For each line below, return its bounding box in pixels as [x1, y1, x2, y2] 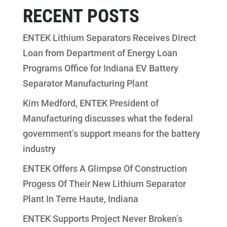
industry [22, 143, 56, 154]
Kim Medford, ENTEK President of [22, 98, 159, 108]
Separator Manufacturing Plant [22, 78, 148, 89]
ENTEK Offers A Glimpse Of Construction [22, 163, 187, 174]
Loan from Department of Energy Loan [22, 48, 177, 58]
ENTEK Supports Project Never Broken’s [22, 213, 182, 224]
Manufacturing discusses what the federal [22, 113, 193, 124]
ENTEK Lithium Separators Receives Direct [22, 32, 196, 43]
